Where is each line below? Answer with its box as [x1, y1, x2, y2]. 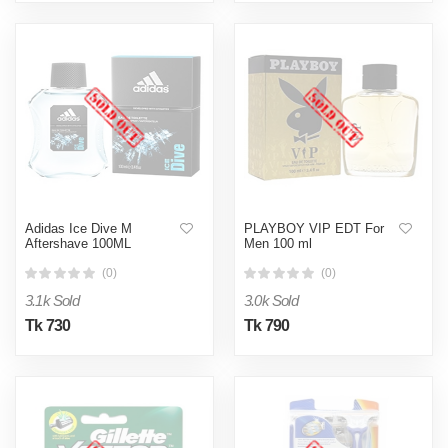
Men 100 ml [244, 235, 312, 251]
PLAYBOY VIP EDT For [244, 220, 384, 236]
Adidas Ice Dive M [25, 220, 132, 236]
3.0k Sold [244, 291, 298, 309]
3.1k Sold [25, 291, 79, 309]
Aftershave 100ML [25, 235, 131, 251]
